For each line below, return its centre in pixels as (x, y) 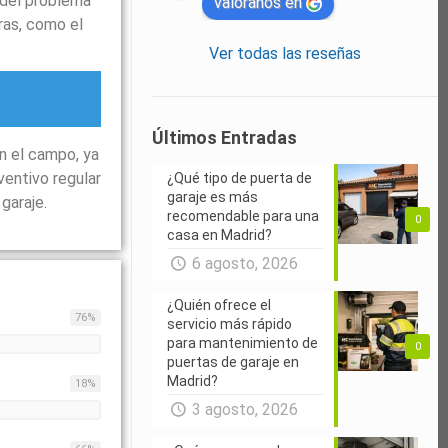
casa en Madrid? (220, 234)
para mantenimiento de (243, 342)
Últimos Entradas (225, 137)
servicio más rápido (230, 323)
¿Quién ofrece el (219, 304)
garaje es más (213, 196)
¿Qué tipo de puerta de (240, 177)
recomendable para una (243, 215)
